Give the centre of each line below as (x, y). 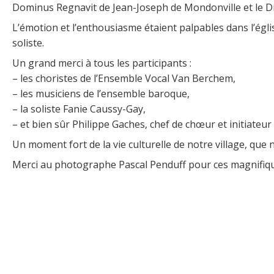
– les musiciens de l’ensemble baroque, (101, 93)
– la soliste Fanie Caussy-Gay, (79, 109)
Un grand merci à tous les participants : (102, 63)
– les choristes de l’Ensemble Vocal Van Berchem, (124, 78)
